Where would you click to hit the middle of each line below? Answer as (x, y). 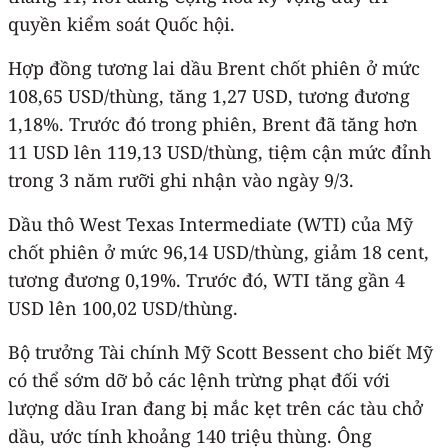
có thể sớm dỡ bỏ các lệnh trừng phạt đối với (199, 379)
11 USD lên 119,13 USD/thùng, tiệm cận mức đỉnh (219, 151)
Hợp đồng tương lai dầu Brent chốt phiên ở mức (214, 67)
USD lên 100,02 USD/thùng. (123, 307)
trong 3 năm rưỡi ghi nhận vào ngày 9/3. (181, 179)
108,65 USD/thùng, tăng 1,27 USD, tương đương (209, 95)
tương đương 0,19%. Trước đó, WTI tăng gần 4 (206, 279)
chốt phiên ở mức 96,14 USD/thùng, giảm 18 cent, (218, 251)
